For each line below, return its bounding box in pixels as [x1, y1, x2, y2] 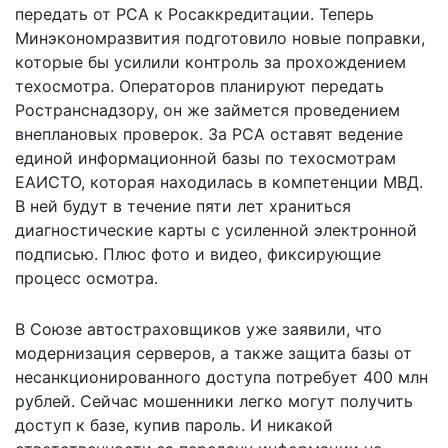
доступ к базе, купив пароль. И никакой [15, 414, 333, 435]
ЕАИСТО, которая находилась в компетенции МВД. [15, 171, 423, 192]
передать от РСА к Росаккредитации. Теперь [15, 3, 374, 24]
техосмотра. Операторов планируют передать [15, 75, 384, 96]
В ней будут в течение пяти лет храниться [15, 195, 351, 216]
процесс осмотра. [15, 267, 158, 288]
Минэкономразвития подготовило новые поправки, [15, 27, 425, 48]
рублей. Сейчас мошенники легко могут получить [15, 390, 413, 411]
